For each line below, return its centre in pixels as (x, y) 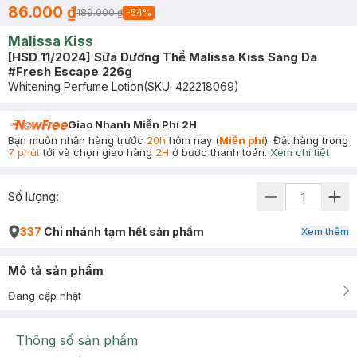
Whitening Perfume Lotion (76, 86)
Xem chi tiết (300, 152)
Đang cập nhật (45, 296)
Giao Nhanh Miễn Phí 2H (132, 124)
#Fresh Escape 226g (70, 71)
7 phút (24, 152)
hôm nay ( (192, 140)
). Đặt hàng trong (306, 140)
